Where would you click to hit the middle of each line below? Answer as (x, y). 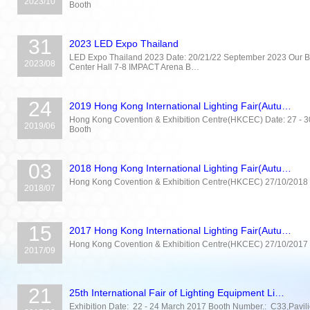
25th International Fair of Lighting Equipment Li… (177, 293)
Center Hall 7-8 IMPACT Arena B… (134, 67)
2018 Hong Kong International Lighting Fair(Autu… (180, 168)
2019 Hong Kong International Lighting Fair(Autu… (180, 106)
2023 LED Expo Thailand (124, 44)
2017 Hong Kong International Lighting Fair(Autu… (180, 230)
